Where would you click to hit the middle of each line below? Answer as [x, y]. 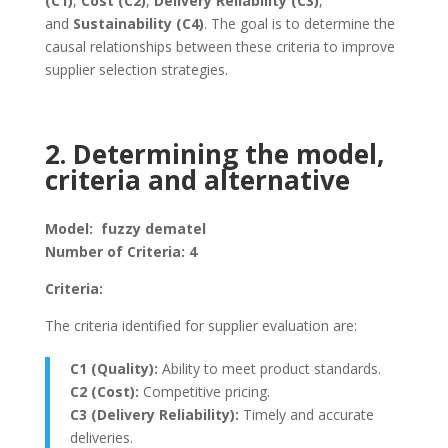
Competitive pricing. [206, 391]
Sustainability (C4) [138, 23]
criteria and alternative [197, 180]
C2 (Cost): [104, 391]
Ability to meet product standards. [271, 368]
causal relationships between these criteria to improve [219, 46]
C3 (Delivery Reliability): [154, 414]
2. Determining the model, [214, 154]
